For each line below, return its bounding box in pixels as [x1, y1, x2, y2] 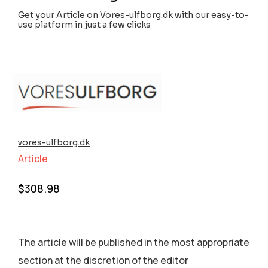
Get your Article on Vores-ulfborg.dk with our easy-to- [18, 10, 249, 21]
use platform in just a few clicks [18, 19, 151, 31]
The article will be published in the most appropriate [18, 236, 250, 249]
